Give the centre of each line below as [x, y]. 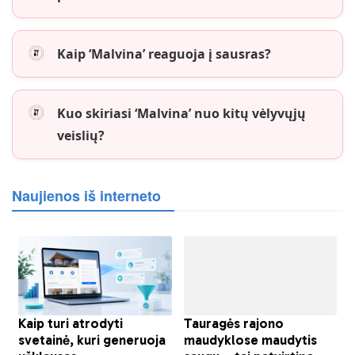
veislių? [81, 135]
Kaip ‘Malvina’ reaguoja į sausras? [164, 53]
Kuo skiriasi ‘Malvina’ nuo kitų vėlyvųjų [181, 113]
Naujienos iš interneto [86, 195]
